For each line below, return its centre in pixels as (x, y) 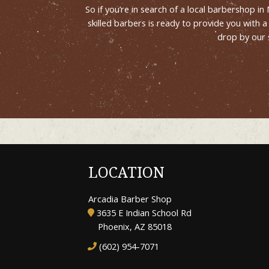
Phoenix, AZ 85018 (135, 226)
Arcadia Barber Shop (130, 199)
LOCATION (126, 172)
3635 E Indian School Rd (143, 213)
